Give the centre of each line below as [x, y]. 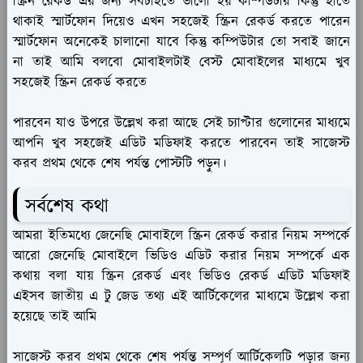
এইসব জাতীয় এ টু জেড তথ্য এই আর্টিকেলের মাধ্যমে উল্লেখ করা [181, 296]
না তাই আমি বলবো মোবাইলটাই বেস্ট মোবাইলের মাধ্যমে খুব [181, 62]
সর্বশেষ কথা [67, 206]
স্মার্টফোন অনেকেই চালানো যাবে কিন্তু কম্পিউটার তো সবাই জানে [181, 42]
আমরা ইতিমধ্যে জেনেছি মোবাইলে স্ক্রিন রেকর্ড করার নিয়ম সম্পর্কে [181, 235]
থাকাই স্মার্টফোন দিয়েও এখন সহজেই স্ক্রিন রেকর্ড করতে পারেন [181, 21]
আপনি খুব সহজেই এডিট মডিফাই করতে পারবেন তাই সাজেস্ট [181, 143]
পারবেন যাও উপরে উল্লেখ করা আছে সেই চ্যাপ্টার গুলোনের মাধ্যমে [181, 123]
